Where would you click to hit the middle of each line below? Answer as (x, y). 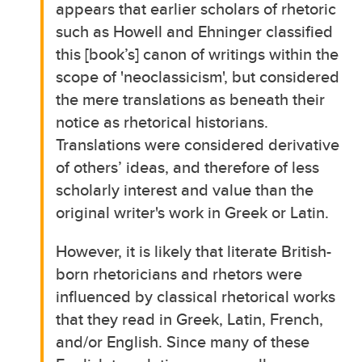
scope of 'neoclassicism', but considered (198, 76)
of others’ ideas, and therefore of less (188, 166)
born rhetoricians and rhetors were (179, 273)
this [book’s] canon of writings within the (198, 53)
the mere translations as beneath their (191, 99)
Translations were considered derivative (198, 144)
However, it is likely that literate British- (194, 250)
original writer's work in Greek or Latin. (193, 212)
